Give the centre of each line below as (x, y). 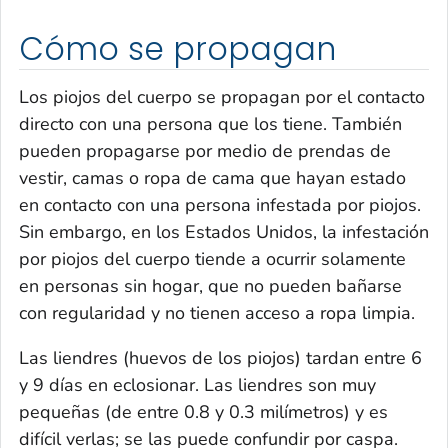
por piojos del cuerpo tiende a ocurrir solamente (212, 258)
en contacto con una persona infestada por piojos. (220, 204)
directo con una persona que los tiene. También (210, 123)
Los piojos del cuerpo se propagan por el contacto (222, 96)
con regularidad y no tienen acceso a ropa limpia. (217, 312)
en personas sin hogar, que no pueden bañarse (210, 285)
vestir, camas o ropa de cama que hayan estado (212, 177)
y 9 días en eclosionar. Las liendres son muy (197, 384)
